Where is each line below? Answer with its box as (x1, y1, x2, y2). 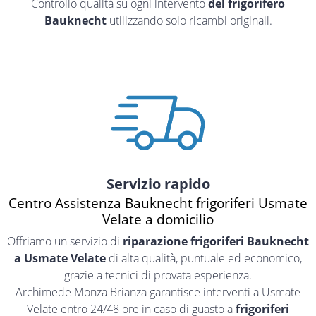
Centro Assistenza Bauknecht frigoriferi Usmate (8, 193, 308, 213)
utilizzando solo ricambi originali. (106, 12, 272, 28)
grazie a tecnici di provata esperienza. (64, 267, 252, 284)
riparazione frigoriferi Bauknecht (123, 233, 309, 250)
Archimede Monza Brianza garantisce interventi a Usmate (16, 284, 300, 300)
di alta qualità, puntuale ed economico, (106, 250, 302, 267)
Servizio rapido (106, 174, 210, 194)
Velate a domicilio (102, 209, 214, 229)
